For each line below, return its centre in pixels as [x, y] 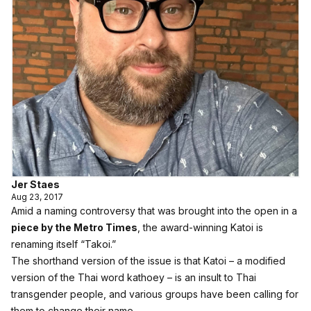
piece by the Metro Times [74, 227]
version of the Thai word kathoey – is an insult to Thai [134, 277]
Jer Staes [35, 184]
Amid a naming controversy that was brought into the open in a [154, 211]
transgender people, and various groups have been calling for [155, 294]
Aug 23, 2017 [37, 197]
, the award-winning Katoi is [200, 227]
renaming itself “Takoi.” [64, 244]
